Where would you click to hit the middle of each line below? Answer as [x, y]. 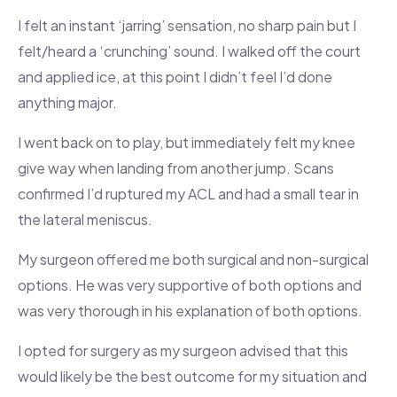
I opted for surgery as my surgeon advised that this [183, 351]
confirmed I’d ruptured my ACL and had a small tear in [188, 194]
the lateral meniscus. [85, 220]
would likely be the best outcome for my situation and [192, 377]
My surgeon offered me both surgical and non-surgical [193, 260]
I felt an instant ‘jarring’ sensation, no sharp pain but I [187, 26]
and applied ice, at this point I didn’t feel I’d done [175, 77]
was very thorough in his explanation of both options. [190, 311]
